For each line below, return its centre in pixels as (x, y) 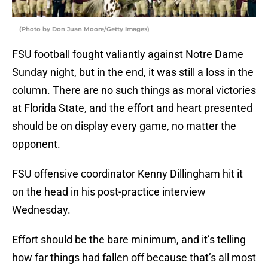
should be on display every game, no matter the (124, 126)
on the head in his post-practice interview (109, 192)
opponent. (36, 144)
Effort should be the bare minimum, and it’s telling (129, 240)
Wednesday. (41, 210)
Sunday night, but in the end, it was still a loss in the (133, 72)
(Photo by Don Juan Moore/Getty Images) (84, 29)
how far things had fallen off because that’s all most (134, 258)
